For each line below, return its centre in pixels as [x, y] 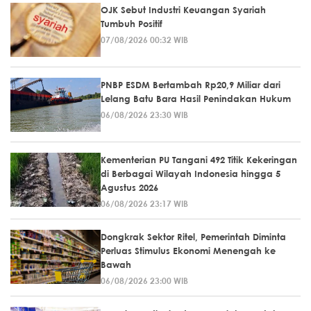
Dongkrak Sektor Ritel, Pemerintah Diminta [193, 236]
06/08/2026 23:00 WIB [144, 280]
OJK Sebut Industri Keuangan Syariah [183, 9]
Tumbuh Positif [132, 23]
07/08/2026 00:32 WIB [144, 39]
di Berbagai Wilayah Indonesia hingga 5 [191, 173]
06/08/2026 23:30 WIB [144, 114]
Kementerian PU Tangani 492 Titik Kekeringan [199, 159]
